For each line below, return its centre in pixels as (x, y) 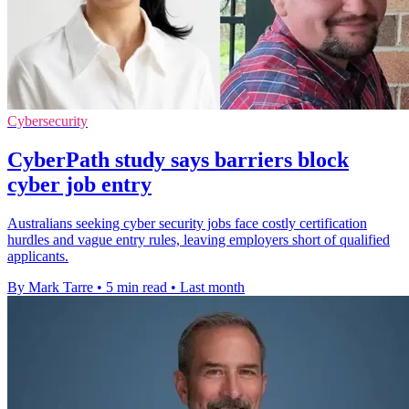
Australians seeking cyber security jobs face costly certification (187, 223)
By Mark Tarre (50, 287)
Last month (212, 287)
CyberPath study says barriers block (178, 159)
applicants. (38, 256)
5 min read (136, 287)
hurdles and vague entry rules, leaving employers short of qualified (199, 239)
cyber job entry (79, 184)
